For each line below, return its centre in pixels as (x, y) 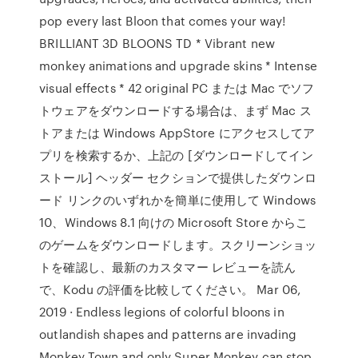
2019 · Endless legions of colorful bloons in (162, 312)
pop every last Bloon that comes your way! (163, 21)
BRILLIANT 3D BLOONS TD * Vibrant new (157, 43)
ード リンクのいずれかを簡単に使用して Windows (177, 200)
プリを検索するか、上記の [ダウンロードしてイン (176, 155)
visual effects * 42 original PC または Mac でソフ (177, 88)
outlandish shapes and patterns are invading (168, 334)
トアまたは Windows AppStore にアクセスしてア (177, 133)
